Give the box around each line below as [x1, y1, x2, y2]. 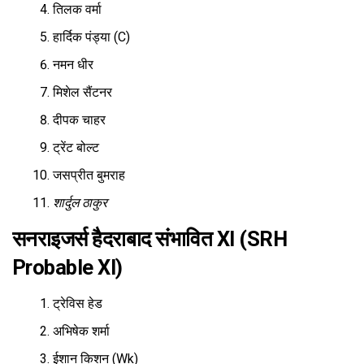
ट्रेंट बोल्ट [53, 140, 99, 156]
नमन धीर [53, 57, 93, 73]
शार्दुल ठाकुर [53, 195, 107, 211]
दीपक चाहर [53, 112, 106, 128]
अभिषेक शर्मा [53, 323, 110, 340]
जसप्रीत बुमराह [53, 167, 125, 184]
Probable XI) [12, 255, 123, 280]
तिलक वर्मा [53, 2, 102, 18]
